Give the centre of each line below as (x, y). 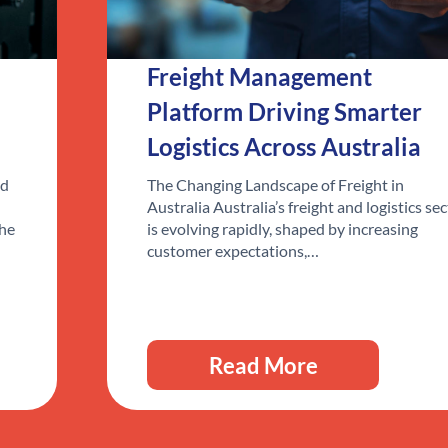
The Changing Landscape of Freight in (275, 185)
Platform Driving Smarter (284, 112)
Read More (263, 365)
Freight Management (259, 77)
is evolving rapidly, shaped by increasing (282, 229)
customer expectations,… (232, 251)
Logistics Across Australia (283, 147)
